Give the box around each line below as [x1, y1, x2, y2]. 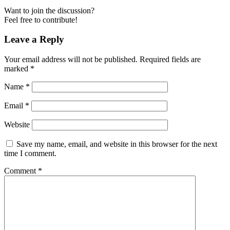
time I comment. [4, 149, 56, 158]
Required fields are [140, 55, 201, 64]
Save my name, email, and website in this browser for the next [16, 140, 217, 149]
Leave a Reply [4, 34, 64, 45]
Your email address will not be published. [4, 55, 138, 64]
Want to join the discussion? [4, 6, 94, 15]
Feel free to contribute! [4, 15, 78, 24]
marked [4, 64, 30, 73]
